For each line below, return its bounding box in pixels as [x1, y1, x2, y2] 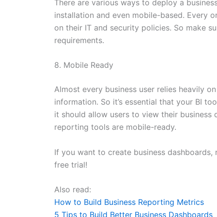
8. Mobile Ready [54, 60, 113, 70]
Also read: [54, 185, 91, 195]
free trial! [54, 159, 87, 170]
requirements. [54, 35, 104, 45]
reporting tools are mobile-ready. [54, 122, 176, 132]
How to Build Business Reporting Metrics [54, 197, 204, 207]
